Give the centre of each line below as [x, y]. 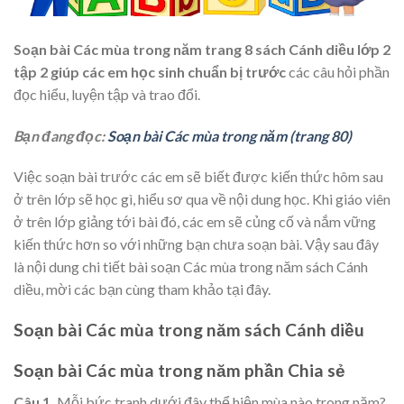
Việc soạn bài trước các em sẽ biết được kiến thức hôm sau [198, 177]
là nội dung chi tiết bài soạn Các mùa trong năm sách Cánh [191, 267]
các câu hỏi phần [339, 71]
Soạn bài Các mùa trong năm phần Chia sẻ [179, 370]
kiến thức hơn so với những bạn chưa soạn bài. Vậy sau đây [196, 244]
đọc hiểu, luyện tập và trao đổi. [107, 94]
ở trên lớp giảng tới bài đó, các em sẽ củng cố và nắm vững [195, 222]
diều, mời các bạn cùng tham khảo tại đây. [142, 289]
